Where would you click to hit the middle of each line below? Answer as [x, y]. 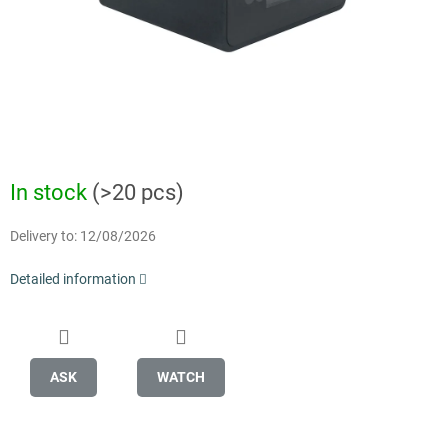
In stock [51, 193]
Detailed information [73, 279]
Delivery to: [43, 236]
